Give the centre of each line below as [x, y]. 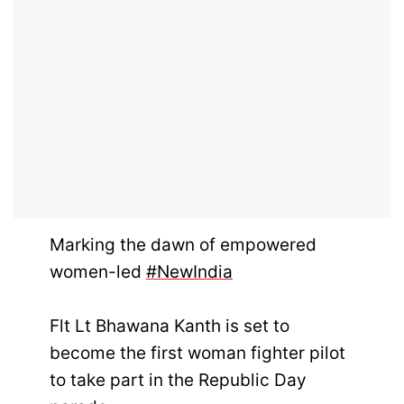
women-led [98, 271]
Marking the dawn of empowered [183, 244]
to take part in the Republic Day [178, 380]
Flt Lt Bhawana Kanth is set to [170, 326]
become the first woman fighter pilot [197, 353]
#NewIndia [189, 271]
